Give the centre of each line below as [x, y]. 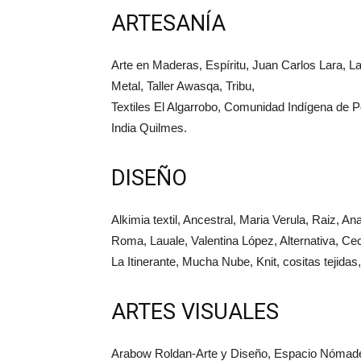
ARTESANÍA [168, 24]
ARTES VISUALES [195, 312]
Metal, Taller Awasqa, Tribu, [183, 86]
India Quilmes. [149, 128]
